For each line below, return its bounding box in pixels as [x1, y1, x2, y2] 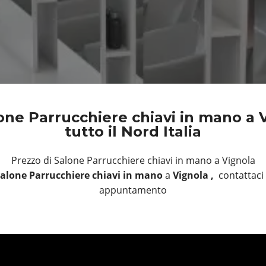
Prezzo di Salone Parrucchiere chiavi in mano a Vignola [11, 153, 255, 167]
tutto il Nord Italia [65, 122, 201, 140]
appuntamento [99, 183, 167, 197]
